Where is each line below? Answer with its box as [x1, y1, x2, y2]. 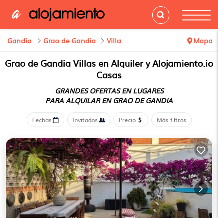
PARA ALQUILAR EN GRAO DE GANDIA [45, 95, 173, 105]
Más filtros [156, 115, 186, 124]
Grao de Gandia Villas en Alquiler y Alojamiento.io [5, 56, 213, 70]
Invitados [72, 115, 98, 124]
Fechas [32, 115, 52, 124]
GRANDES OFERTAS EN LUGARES [54, 86, 163, 95]
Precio [118, 115, 136, 124]
